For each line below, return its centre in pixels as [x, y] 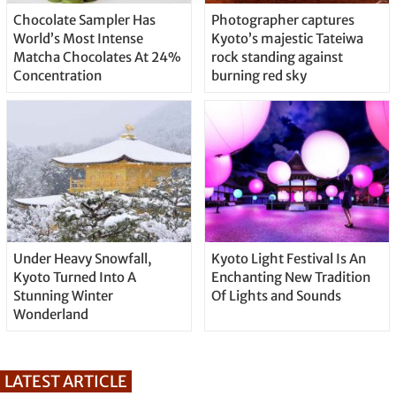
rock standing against [277, 57]
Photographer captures [282, 19]
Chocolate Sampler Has [84, 19]
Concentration [57, 75]
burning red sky [259, 75]
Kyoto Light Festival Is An [288, 258]
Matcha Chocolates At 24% [97, 57]
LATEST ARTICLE [66, 381]
